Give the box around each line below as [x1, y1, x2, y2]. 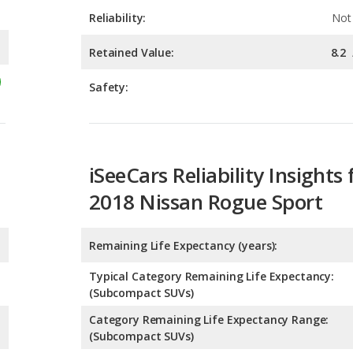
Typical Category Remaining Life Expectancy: [89, 197, 334, 213]
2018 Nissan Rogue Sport [89, 116, 323, 145]
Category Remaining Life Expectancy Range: [89, 240, 329, 256]
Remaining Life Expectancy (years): [89, 166, 278, 182]
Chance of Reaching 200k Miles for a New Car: [89, 288, 336, 303]
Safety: [89, 8, 129, 24]
